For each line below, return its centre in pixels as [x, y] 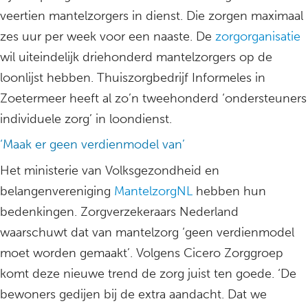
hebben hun [229, 191]
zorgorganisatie [258, 37]
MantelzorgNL [152, 191]
